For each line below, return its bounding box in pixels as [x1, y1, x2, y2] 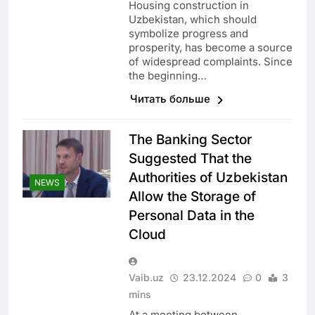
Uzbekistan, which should [128, 13, 257, 27]
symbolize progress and [128, 27, 248, 41]
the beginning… [128, 69, 207, 83]
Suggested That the [128, 150, 252, 167]
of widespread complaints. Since [128, 55, 292, 69]
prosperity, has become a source [128, 41, 292, 55]
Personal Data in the [128, 207, 255, 224]
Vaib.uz [128, 271, 164, 284]
